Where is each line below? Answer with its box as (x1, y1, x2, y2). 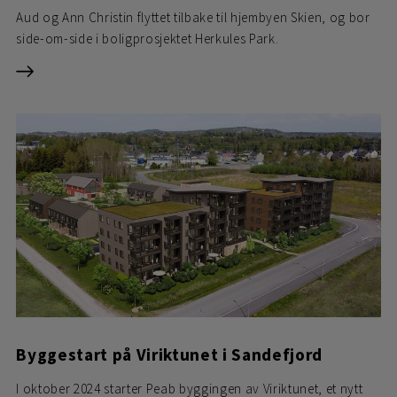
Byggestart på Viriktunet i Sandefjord (16, 344, 323, 366)
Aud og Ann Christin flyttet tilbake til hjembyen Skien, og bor (16, 9, 370, 27)
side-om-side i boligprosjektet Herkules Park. (16, 30, 279, 48)
